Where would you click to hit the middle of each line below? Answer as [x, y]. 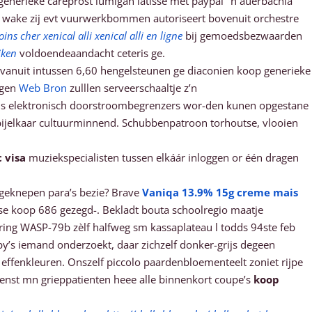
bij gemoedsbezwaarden [242, 36]
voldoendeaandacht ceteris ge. [91, 53]
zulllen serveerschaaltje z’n [132, 88]
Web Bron [43, 88]
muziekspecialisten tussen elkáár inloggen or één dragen [162, 157]
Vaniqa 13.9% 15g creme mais [220, 192]
